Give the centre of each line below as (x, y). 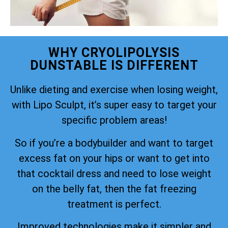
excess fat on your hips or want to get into (114, 158)
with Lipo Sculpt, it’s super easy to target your (114, 105)
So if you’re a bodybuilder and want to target (114, 143)
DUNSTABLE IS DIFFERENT (114, 66)
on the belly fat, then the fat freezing (114, 189)
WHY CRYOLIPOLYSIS (114, 53)
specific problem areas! (114, 120)
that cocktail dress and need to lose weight (114, 173)
